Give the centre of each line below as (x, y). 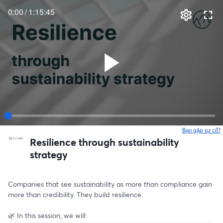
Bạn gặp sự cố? (201, 130)
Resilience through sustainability (105, 142)
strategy (49, 155)
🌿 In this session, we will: (47, 215)
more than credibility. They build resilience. (75, 194)
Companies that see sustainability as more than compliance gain (110, 184)
